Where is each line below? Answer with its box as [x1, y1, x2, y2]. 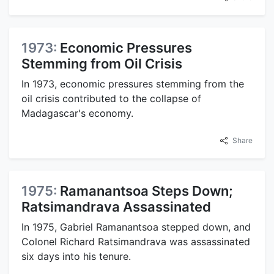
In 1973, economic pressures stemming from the [21, 77, 244, 90]
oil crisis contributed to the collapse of [21, 92, 201, 105]
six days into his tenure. [21, 250, 131, 262]
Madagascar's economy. [21, 106, 133, 119]
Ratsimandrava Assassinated [21, 198, 211, 215]
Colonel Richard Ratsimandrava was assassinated [21, 235, 250, 248]
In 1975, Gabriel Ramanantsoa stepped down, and [21, 220, 251, 233]
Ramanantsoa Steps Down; [60, 182, 233, 199]
